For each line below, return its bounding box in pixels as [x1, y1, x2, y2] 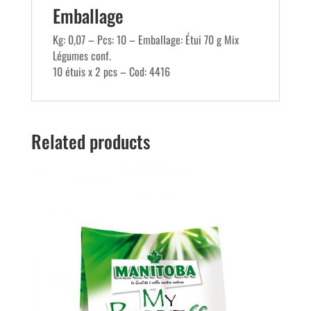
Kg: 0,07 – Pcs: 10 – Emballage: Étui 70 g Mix [52, 31, 239, 49]
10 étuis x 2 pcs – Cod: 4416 [52, 63, 170, 81]
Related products [31, 128, 150, 155]
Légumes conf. [52, 47, 111, 65]
